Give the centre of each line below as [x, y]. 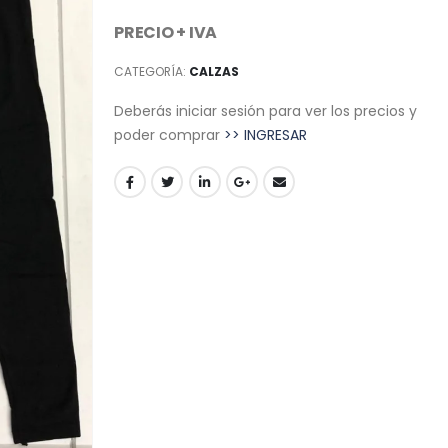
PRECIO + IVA [166, 32]
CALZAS [214, 72]
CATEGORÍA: [151, 72]
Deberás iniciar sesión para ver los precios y [265, 110]
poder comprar [169, 134]
